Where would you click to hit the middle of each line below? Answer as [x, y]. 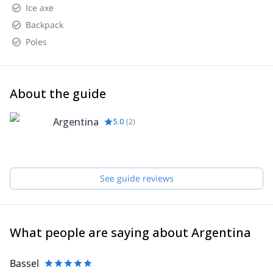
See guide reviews [136, 178]
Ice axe [40, 8]
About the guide [58, 94]
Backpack [44, 25]
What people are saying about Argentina [130, 232]
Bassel [24, 263]
